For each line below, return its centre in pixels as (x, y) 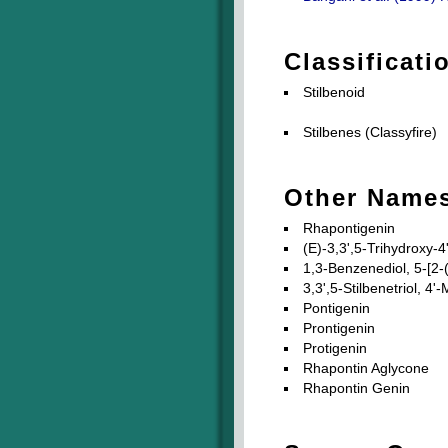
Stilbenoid (334, 92)
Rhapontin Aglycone (366, 368)
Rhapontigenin (349, 228)
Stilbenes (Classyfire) (370, 132)
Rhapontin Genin (356, 388)
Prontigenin (339, 328)
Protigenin (335, 348)
